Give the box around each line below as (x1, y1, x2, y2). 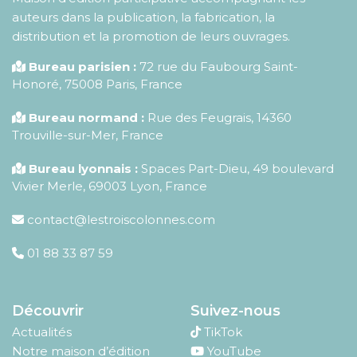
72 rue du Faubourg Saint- (139, 59, 298, 75)
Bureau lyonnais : (29, 161, 138, 177)
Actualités (12, 324, 72, 340)
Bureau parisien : (29, 59, 136, 75)
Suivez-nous (190, 302, 280, 320)
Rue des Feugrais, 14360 (144, 110, 292, 126)
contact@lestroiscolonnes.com (27, 212, 215, 228)
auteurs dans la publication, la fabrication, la (12, 10, 275, 25)
